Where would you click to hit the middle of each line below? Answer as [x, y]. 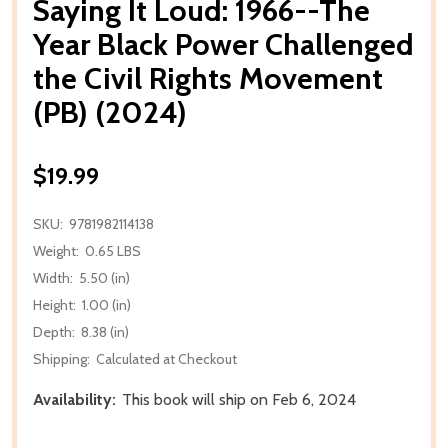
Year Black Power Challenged [223, 44]
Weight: [56, 250]
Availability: [74, 399]
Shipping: [61, 358]
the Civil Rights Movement [208, 78]
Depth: [54, 331]
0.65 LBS [113, 250]
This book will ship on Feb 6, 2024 [239, 399]
